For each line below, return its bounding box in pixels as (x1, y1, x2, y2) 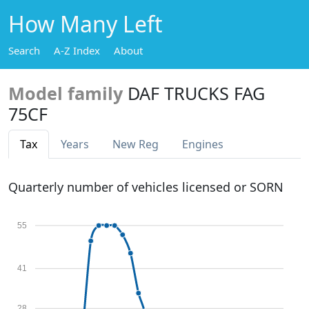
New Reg (112, 137, 159, 152)
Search (8, 43, 40, 57)
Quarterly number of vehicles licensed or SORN (8, 179, 283, 195)
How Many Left (8, 9, 163, 39)
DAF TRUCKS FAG (128, 81, 265, 105)
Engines (182, 137, 223, 152)
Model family (8, 81, 123, 105)
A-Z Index (54, 43, 100, 57)
